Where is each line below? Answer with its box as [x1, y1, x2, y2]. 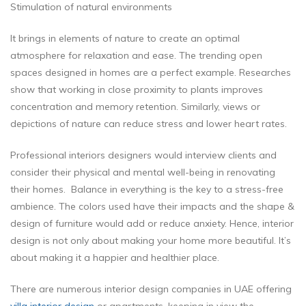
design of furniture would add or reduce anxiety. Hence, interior [10, 217, 294, 230]
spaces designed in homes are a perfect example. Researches [10, 66, 291, 79]
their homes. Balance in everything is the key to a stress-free [10, 183, 283, 196]
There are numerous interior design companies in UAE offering [10, 283, 292, 296]
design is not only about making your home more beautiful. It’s [10, 234, 291, 247]
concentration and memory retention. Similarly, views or [10, 100, 260, 113]
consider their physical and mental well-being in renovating [10, 166, 275, 179]
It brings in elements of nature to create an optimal [10, 32, 240, 45]
